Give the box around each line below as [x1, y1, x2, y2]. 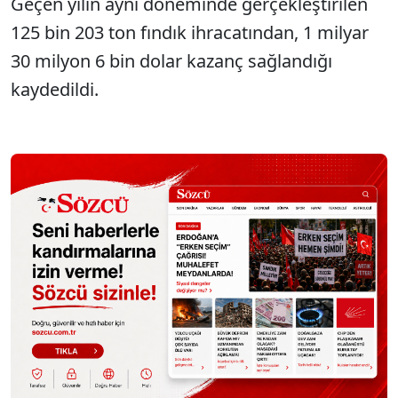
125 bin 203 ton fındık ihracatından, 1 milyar [11, 20, 369, 44]
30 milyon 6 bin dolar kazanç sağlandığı [11, 49, 332, 73]
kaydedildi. [11, 77, 99, 101]
